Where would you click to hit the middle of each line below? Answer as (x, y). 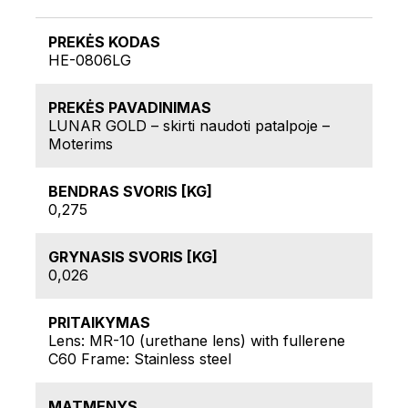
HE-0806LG (90, 61)
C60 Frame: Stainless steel (140, 359)
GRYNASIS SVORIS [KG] (133, 257)
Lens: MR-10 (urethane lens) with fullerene (197, 341)
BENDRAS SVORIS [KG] (130, 192)
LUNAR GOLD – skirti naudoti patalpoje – (189, 126)
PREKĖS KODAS (104, 42)
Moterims (81, 144)
